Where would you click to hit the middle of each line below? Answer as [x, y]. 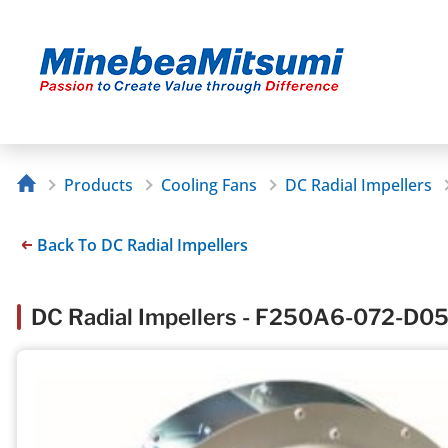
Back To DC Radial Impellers [142, 244]
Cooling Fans [208, 185]
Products [98, 185]
